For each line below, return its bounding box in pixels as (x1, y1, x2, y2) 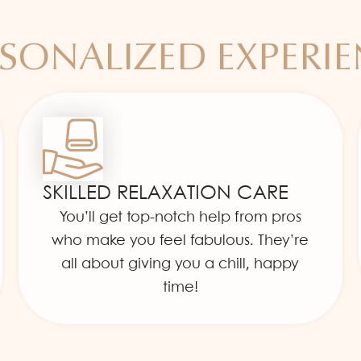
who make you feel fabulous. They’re (52, 233, 309, 248)
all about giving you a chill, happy (61, 256, 300, 272)
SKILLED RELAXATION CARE (43, 184, 289, 203)
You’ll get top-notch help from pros (59, 210, 301, 225)
